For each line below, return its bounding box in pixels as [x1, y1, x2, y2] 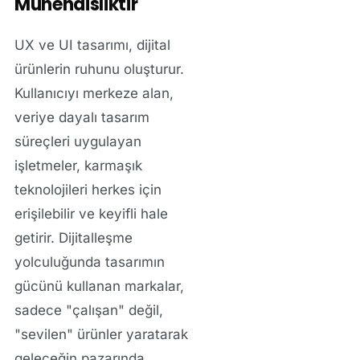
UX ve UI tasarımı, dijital [14, 37, 170, 54]
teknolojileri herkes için [14, 182, 162, 198]
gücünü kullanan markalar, [14, 278, 184, 295]
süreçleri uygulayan [14, 133, 141, 150]
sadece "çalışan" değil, [14, 302, 163, 319]
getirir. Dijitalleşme [14, 230, 133, 247]
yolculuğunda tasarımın [14, 254, 165, 271]
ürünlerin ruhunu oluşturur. [14, 61, 184, 78]
